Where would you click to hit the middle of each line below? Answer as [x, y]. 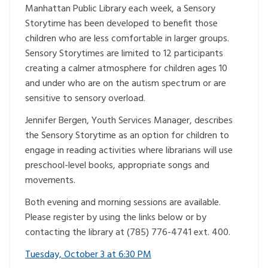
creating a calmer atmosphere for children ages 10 [126, 69]
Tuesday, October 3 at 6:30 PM [88, 255]
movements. [50, 181]
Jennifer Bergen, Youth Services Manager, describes [129, 121]
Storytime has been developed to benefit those [121, 24]
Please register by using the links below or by [116, 218]
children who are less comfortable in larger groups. [127, 39]
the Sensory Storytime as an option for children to [127, 136]
